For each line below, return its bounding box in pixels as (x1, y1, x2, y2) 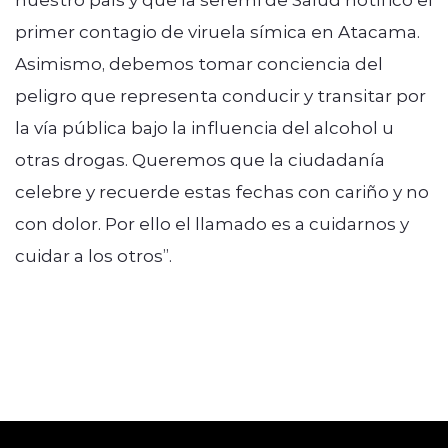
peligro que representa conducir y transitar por (15, 83, 426, 106)
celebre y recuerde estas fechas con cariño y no (15, 179, 429, 202)
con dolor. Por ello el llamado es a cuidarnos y (15, 211, 409, 234)
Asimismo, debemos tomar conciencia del (15, 51, 383, 74)
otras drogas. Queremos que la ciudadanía (15, 147, 385, 170)
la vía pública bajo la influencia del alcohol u (15, 115, 394, 138)
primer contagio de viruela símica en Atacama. (15, 19, 420, 42)
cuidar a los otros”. (15, 243, 172, 266)
